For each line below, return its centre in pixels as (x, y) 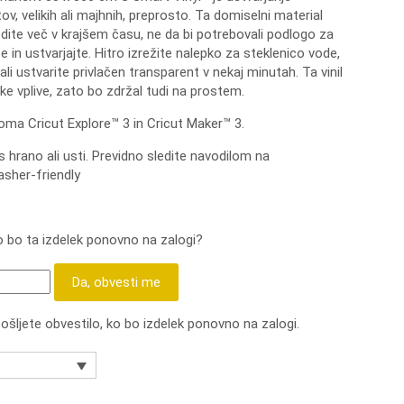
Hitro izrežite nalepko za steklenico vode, (217, 53)
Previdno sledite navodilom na (180, 156)
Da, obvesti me (116, 282)
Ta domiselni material (258, 15)
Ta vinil (322, 72)
